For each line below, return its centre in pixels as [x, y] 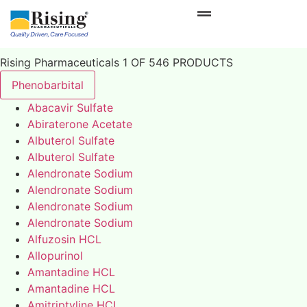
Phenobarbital [48, 85]
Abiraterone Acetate [80, 124]
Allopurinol [55, 255]
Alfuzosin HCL [64, 239]
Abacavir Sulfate [70, 107]
